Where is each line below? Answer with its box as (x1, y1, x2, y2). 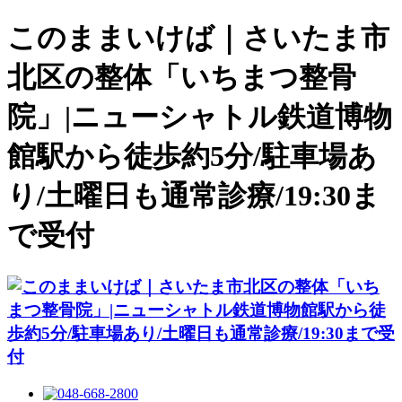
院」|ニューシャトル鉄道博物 (7, 100, 392, 134)
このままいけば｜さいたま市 (7, 22, 389, 55)
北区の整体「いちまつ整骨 (7, 61, 356, 94)
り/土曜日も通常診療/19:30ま (7, 179, 380, 213)
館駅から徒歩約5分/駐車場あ (7, 140, 377, 173)
